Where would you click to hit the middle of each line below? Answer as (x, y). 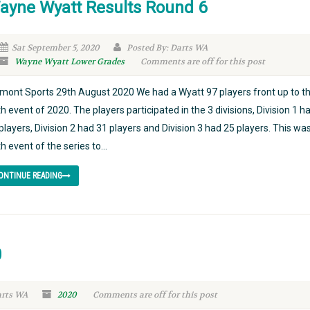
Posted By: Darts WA (166, 48)
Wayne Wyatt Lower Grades (69, 62)
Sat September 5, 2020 (55, 48)
